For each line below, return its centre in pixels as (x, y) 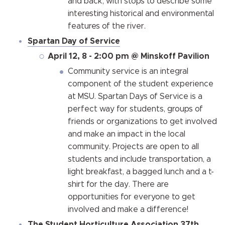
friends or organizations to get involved (142, 121)
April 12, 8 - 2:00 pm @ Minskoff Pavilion (129, 56)
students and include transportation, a (139, 159)
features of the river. (107, 26)
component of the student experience (141, 84)
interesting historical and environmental (141, 13)
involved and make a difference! (128, 209)
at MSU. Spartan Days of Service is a (135, 96)
